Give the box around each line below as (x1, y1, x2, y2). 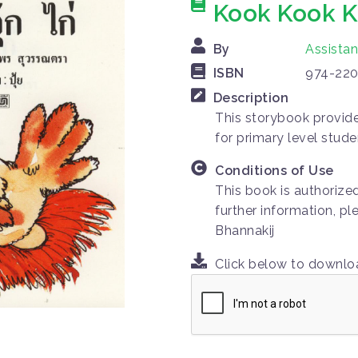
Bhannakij (215, 223, 275, 239)
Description (213, 89, 288, 105)
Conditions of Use (215, 163, 334, 179)
